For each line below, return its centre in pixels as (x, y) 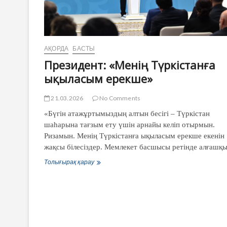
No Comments (119, 98)
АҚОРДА (56, 48)
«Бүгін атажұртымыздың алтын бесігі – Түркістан (127, 113)
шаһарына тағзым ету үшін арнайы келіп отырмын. (129, 124)
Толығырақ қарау (69, 162)
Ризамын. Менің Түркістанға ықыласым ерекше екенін (134, 136)
